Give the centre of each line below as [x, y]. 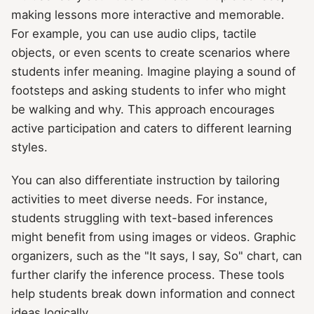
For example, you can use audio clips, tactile [134, 34]
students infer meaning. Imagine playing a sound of [153, 72]
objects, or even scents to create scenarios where [151, 53]
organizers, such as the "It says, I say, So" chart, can [157, 256]
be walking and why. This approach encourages [143, 110]
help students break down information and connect [153, 294]
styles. [29, 148]
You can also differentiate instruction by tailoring [145, 180]
